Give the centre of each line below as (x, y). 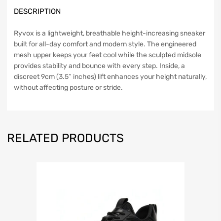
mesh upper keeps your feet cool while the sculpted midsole (108, 55)
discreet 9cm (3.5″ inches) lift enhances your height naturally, (110, 77)
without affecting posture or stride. (68, 88)
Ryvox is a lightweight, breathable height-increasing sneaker (110, 33)
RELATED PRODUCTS (65, 138)
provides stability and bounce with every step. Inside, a (99, 66)
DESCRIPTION (37, 11)
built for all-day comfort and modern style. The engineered (105, 44)
